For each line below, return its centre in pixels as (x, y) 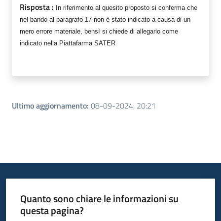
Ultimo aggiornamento (49, 106)
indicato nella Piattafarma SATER (68, 43)
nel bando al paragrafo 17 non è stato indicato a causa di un (105, 20)
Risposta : (38, 7)
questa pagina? (52, 210)
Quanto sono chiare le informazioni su (99, 198)
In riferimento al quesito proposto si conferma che (127, 8)
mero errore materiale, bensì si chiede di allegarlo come (99, 32)
